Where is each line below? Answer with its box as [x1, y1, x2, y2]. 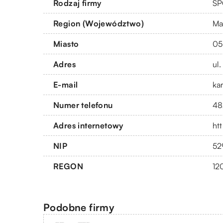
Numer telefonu [53, 100, 113, 110]
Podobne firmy [43, 201, 115, 214]
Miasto [53, 38, 79, 49]
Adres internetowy [53, 120, 123, 130]
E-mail [53, 79, 78, 90]
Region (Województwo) [53, 18, 144, 28]
